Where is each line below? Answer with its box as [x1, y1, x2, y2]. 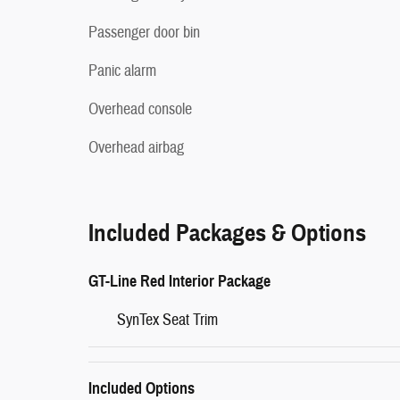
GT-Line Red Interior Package [88, 271, 271, 291]
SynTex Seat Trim [117, 310, 218, 330]
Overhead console [88, 98, 192, 120]
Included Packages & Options [88, 218, 366, 248]
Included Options [88, 379, 195, 398]
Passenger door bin [88, 21, 200, 43]
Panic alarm [88, 60, 156, 81]
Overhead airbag [88, 137, 184, 158]
